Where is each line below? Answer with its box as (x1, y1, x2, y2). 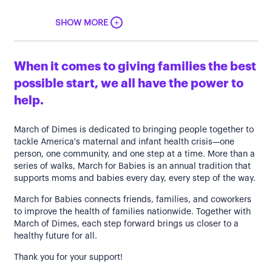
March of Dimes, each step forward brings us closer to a (14, 220, 239, 228)
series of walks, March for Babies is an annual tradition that (14, 162, 251, 171)
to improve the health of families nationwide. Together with (14, 208, 251, 216)
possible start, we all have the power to (14, 78, 243, 90)
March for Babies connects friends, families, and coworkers (14, 195, 251, 204)
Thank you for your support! (14, 253, 123, 262)
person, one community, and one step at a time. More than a (14, 150, 255, 158)
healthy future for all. (14, 232, 97, 240)
